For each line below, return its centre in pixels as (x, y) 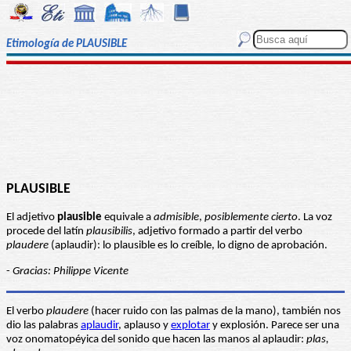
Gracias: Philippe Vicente (71, 272)
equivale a (128, 218)
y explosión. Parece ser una (275, 326)
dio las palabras (43, 326)
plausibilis (109, 232)
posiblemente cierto (251, 218)
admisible (176, 218)
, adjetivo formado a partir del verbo (217, 232)
